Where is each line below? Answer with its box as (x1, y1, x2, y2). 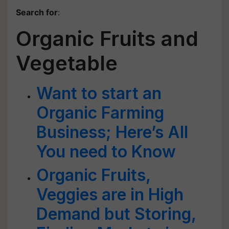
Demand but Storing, (36, 204, 196, 224)
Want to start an (36, 83, 162, 103)
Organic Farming (36, 103, 164, 123)
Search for (16, 7, 58, 17)
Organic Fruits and (16, 26, 198, 51)
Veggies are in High (36, 185, 184, 204)
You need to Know (36, 142, 176, 162)
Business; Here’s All (36, 122, 188, 142)
